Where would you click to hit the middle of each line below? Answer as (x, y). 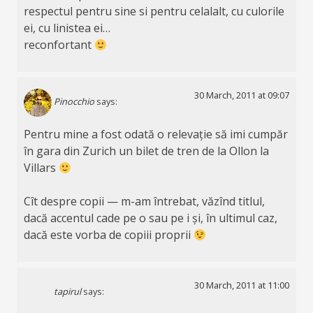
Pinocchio (74, 102)
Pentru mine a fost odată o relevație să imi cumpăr (155, 134)
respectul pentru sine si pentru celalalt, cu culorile (154, 11)
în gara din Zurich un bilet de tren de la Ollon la (146, 151)
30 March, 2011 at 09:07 (242, 95)
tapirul (67, 292)
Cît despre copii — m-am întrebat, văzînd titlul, (144, 201)
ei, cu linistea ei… (67, 28)
